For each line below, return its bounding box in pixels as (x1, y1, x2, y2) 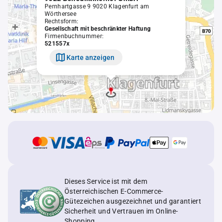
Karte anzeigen (66, 53, 114, 61)
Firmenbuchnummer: (45, 32, 104, 40)
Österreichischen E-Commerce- (64, 187, 164, 195)
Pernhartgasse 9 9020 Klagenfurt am (45, 2, 150, 10)
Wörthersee (45, 10, 76, 17)
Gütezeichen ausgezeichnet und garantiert (64, 197, 201, 205)
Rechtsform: (45, 17, 79, 25)
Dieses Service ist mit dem (64, 177, 148, 185)
